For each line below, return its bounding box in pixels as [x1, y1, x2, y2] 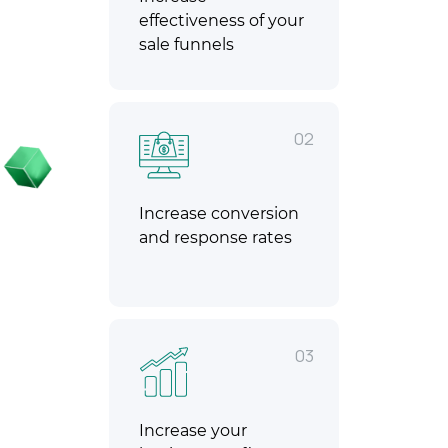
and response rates [139, 228, 292, 248]
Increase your [139, 421, 247, 441]
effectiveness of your [139, 11, 304, 31]
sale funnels [139, 35, 234, 55]
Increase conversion [139, 204, 299, 224]
